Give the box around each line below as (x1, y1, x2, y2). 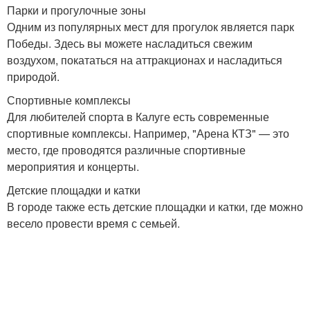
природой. (7, 69, 60, 84)
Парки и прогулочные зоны (7, 2, 146, 18)
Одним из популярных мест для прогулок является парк (7, 19, 294, 35)
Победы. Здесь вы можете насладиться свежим (7, 35, 253, 51)
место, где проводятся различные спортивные (7, 142, 246, 158)
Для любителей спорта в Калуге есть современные (7, 109, 269, 125)
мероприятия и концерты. (7, 158, 139, 174)
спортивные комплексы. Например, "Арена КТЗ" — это (7, 125, 289, 141)
